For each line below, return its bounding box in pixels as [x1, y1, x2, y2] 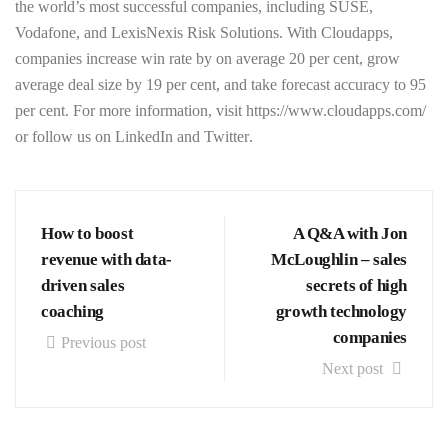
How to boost [41, 224, 134, 243]
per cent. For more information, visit [15, 102, 246, 119]
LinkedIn [115, 128, 173, 145]
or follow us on [15, 128, 115, 145]
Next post [322, 360, 387, 377]
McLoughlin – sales [271, 250, 407, 269]
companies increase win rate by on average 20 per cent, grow [15, 50, 400, 67]
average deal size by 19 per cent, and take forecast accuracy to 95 [15, 76, 426, 93]
